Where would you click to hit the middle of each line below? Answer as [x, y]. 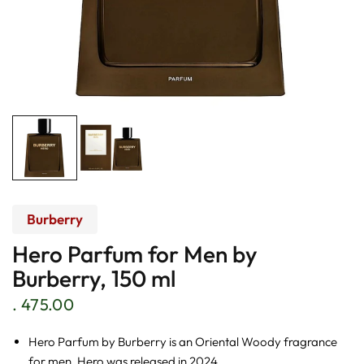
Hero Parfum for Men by [135, 254]
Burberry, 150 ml [94, 278]
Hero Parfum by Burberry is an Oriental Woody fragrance [183, 342]
